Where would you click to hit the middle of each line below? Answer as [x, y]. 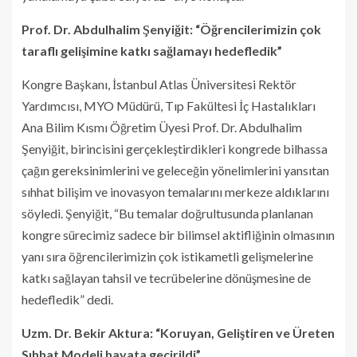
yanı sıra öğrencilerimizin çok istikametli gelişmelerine [167, 256]
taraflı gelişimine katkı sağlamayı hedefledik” [152, 50]
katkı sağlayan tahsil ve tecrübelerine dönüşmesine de [166, 277]
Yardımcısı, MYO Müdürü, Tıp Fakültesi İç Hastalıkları [169, 105]
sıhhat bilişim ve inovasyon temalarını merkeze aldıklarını [175, 191]
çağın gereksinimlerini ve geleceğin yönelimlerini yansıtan [175, 170]
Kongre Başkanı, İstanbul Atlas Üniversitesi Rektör [159, 84]
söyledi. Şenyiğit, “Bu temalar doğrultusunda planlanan [167, 213]
